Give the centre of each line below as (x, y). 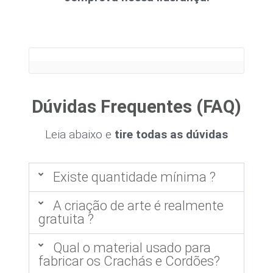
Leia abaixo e (78, 135)
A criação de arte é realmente (138, 206)
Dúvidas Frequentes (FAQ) (136, 107)
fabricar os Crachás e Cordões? (129, 261)
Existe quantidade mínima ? (134, 177)
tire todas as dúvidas (171, 135)
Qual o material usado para (132, 248)
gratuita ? (66, 219)
